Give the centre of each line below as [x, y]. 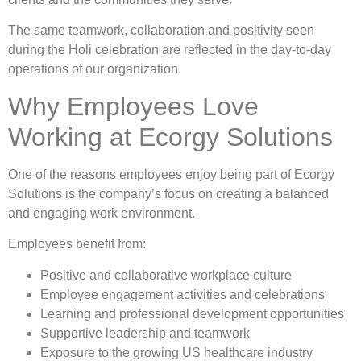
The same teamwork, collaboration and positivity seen [161, 31]
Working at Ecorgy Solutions [170, 137]
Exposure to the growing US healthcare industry [176, 352]
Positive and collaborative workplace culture [166, 275]
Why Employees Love [133, 106]
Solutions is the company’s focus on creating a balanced [168, 193]
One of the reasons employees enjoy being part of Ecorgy [171, 174]
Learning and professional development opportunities [192, 313]
